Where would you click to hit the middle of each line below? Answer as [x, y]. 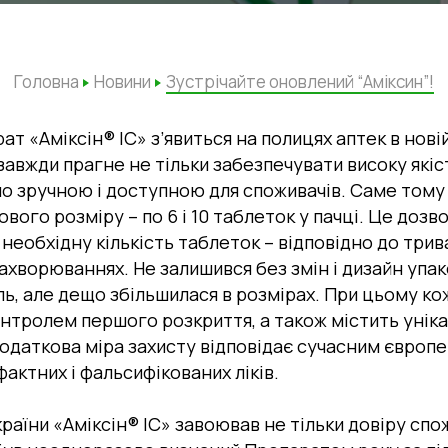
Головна [46, 81]
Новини [122, 81]
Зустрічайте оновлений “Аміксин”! [300, 81]
